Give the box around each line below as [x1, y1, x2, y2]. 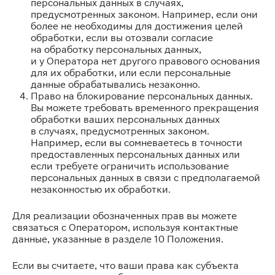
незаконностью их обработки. [31, 184, 171, 195]
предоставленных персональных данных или [31, 149, 240, 160]
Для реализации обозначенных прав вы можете [12, 210, 237, 222]
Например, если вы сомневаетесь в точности [31, 137, 242, 149]
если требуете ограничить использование [31, 160, 229, 172]
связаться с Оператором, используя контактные [12, 222, 238, 233]
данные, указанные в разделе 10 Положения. [12, 233, 223, 245]
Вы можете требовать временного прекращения [31, 102, 259, 114]
